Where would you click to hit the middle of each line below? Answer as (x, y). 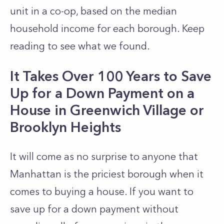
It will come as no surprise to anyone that (104, 156)
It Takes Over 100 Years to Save (111, 76)
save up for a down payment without (94, 209)
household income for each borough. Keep (107, 28)
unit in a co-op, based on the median (93, 11)
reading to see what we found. (81, 46)
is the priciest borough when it (132, 174)
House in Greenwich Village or (107, 110)
